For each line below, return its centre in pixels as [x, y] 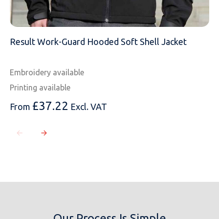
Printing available [40, 88]
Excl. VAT [89, 107]
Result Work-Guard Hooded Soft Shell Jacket [98, 42]
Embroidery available [47, 73]
